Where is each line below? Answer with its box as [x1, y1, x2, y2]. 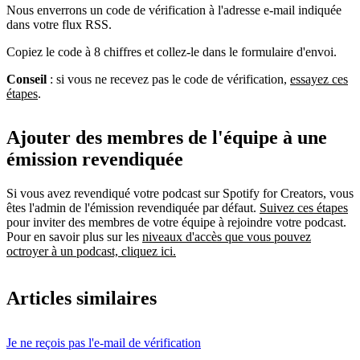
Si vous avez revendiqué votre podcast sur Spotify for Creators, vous [6, 186, 354, 201]
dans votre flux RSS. [6, 18, 112, 32]
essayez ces [290, 72, 348, 87]
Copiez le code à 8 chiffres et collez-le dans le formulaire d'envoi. [6, 45, 337, 59]
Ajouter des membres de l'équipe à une [6, 127, 327, 149]
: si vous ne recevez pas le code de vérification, [47, 72, 290, 87]
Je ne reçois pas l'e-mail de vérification [6, 335, 201, 350]
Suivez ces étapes [260, 201, 348, 215]
